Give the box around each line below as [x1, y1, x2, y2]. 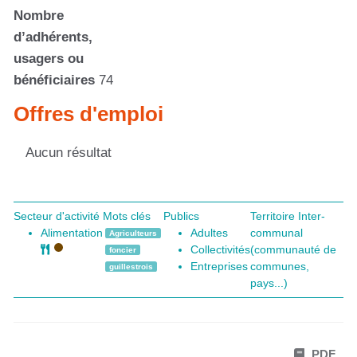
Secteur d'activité [14, 210, 100, 222]
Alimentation [41, 226, 103, 239]
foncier [109, 245, 137, 255]
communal [250, 226, 304, 239]
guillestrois [109, 262, 154, 272]
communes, [250, 260, 310, 273]
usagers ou [14, 51, 84, 67]
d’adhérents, [14, 29, 92, 45]
